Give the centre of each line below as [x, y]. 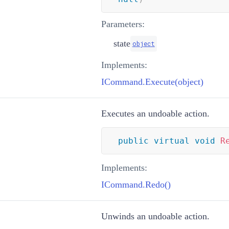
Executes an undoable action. [155, 113]
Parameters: [123, 24]
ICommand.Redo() [136, 184]
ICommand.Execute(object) [152, 82]
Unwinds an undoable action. [155, 216]
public [133, 141]
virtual [171, 141]
